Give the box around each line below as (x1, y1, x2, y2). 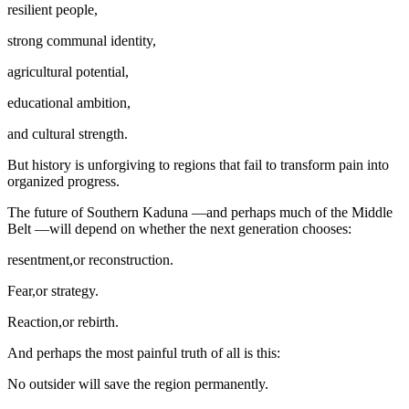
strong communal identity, (7, 32, 156, 48)
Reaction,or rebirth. (7, 313, 119, 330)
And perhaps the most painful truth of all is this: (7, 344, 280, 361)
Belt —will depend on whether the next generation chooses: (7, 220, 351, 236)
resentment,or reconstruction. (7, 251, 173, 267)
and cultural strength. (7, 125, 128, 142)
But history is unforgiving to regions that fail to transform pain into (7, 156, 389, 173)
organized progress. (7, 173, 120, 189)
